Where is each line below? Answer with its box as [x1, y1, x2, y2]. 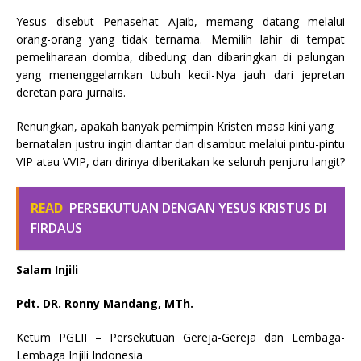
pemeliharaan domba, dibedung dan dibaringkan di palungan [16, 48, 345, 64]
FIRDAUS [31, 218, 82, 237]
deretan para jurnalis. [16, 84, 126, 100]
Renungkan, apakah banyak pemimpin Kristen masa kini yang [16, 118, 334, 134]
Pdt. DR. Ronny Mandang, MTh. [16, 295, 193, 311]
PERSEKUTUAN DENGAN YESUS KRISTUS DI [69, 198, 326, 217]
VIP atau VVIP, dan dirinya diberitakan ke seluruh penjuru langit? [16, 153, 345, 169]
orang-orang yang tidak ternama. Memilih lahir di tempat [16, 31, 345, 47]
